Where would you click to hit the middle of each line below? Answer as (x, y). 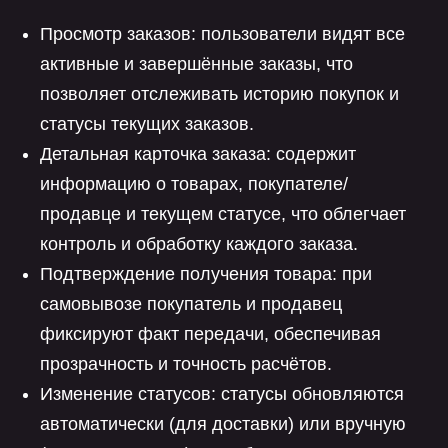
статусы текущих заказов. (147, 124)
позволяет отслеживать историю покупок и (219, 94)
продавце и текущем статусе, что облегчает (223, 214)
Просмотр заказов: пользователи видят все (222, 34)
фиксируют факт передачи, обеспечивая (210, 334)
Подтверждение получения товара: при (206, 274)
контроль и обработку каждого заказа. (199, 244)
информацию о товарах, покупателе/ (194, 184)
